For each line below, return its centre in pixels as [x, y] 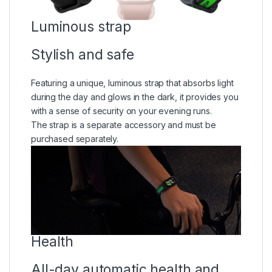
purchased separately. [75, 138]
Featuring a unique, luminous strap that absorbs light [132, 83]
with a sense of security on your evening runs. [121, 110]
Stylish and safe [83, 54]
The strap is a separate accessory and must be [124, 124]
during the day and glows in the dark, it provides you [135, 97]
